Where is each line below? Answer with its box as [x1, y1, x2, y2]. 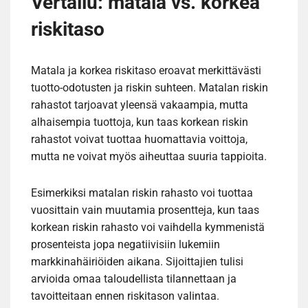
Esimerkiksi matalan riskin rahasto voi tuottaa [31, 186, 253, 200]
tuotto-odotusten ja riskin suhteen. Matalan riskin [31, 81, 268, 95]
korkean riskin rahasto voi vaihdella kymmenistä [31, 221, 265, 234]
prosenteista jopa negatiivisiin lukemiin [31, 238, 220, 252]
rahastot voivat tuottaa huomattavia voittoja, [31, 133, 247, 146]
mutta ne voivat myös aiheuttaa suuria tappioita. [31, 150, 267, 164]
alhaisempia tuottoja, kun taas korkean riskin [31, 115, 248, 129]
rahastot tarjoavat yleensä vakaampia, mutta [31, 98, 248, 112]
